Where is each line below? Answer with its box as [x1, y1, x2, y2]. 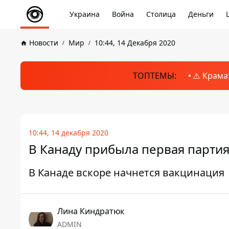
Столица [146, 9, 176, 19]
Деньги [188, 9, 214, 19]
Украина [70, 9, 100, 19]
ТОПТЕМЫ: [132, 70, 176, 81]
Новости [29, 38, 58, 48]
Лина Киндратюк [57, 205, 124, 217]
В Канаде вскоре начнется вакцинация [29, 166, 224, 179]
